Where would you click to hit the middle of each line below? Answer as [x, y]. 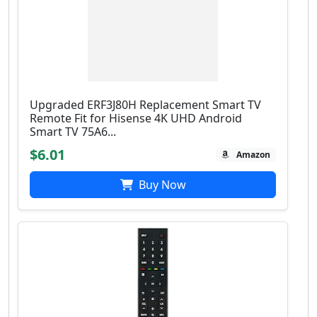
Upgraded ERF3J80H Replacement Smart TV [145, 105]
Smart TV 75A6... [73, 132]
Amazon [254, 155]
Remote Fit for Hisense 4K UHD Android [136, 119]
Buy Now [161, 185]
